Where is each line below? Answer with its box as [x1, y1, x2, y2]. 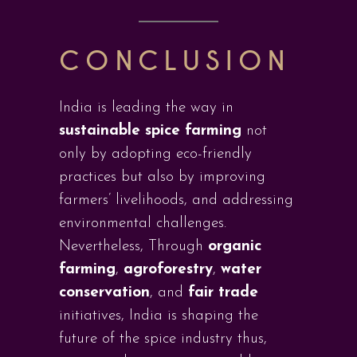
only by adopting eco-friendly [59, 147, 252, 162]
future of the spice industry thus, [59, 331, 267, 347]
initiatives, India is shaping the [59, 308, 258, 324]
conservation [59, 285, 150, 300]
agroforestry [124, 262, 213, 277]
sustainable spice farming [59, 124, 241, 139]
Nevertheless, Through [59, 239, 208, 254]
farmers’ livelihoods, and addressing [59, 193, 293, 208]
